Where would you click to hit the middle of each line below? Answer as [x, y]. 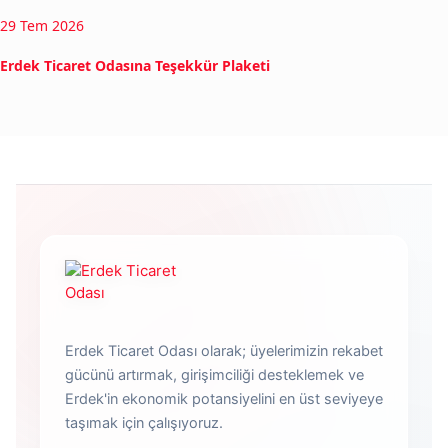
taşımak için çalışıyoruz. [144, 422]
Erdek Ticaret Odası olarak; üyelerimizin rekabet [224, 350]
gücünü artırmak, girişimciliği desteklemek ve [214, 374]
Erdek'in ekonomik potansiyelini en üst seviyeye [224, 398]
